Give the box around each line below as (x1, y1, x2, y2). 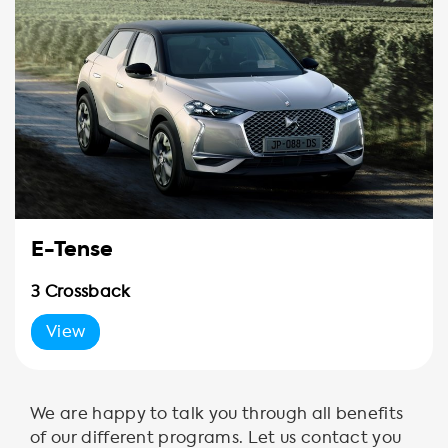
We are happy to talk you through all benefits (30, 402, 404, 424)
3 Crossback (31, 280, 131, 302)
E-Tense (31, 234, 113, 263)
